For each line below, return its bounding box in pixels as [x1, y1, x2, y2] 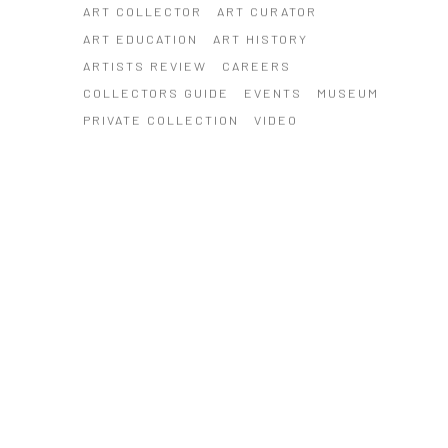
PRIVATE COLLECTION [82, 111, 239, 128]
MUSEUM [316, 84, 379, 101]
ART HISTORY [212, 30, 308, 47]
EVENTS [243, 84, 302, 101]
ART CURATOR [216, 3, 317, 20]
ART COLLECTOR [82, 3, 202, 20]
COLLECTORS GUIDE [82, 84, 229, 101]
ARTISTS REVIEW [82, 57, 207, 74]
